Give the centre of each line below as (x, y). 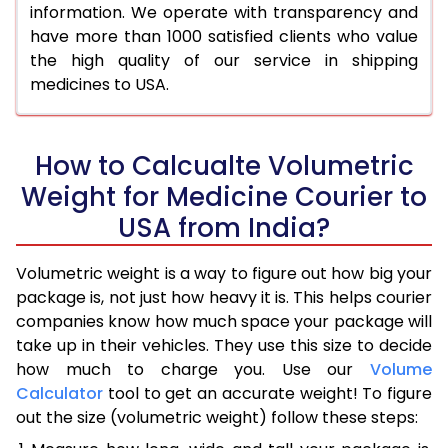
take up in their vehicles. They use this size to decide (224, 345)
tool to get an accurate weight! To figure (267, 393)
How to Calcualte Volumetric (224, 165)
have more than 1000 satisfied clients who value (224, 36)
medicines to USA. (99, 84)
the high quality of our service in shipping (224, 60)
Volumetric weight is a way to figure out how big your (224, 273)
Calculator (59, 393)
